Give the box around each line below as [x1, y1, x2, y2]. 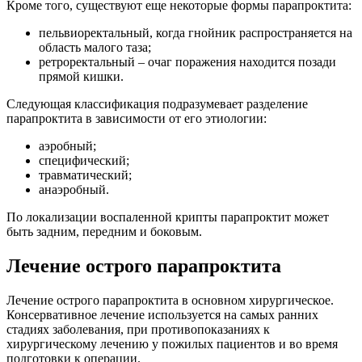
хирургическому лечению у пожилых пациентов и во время [6, 336, 338, 351]
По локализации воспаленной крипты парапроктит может [6, 209, 329, 224]
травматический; [39, 167, 132, 182]
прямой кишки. [39, 69, 124, 83]
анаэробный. [39, 182, 109, 196]
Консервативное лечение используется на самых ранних [6, 307, 318, 322]
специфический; [39, 153, 129, 167]
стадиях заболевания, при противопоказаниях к [6, 322, 270, 336]
